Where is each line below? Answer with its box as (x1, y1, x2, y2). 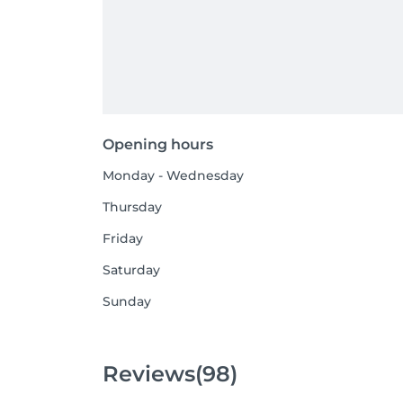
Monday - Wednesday (103, 167, 244, 184)
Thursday (103, 199, 162, 215)
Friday (103, 230, 143, 246)
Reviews (103, 360, 195, 387)
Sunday (103, 293, 151, 309)
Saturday (103, 262, 160, 278)
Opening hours (103, 136, 213, 153)
